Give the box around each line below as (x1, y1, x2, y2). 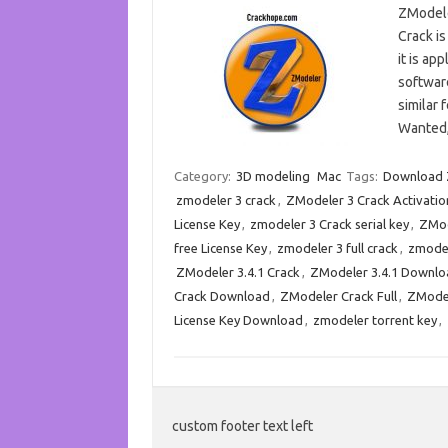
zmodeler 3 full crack (276, 241, 398, 255)
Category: (173, 169, 234, 183)
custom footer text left (172, 418, 313, 434)
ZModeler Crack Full (279, 289, 397, 303)
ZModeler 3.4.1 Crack (175, 265, 300, 279)
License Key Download (173, 313, 303, 327)
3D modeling (235, 169, 310, 183)
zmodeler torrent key (312, 313, 437, 327)
